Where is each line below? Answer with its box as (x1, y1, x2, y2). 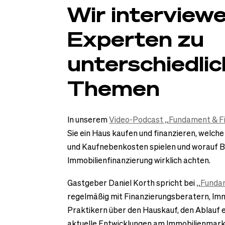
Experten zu (67, 26, 204, 53)
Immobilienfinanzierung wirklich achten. (67, 154, 211, 166)
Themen (67, 75, 160, 102)
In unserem (67, 114, 109, 125)
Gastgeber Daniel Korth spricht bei (67, 177, 197, 189)
